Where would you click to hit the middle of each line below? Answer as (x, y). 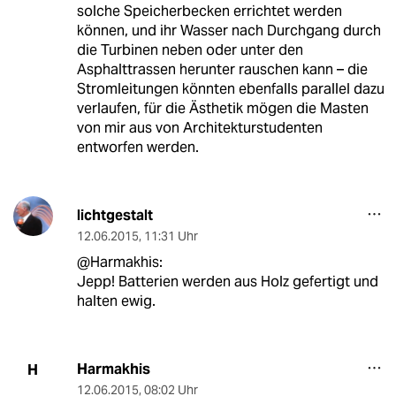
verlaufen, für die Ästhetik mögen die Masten (222, 109)
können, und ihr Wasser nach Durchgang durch (228, 31)
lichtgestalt (114, 216)
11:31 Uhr (171, 236)
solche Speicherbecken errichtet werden (209, 11)
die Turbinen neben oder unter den (190, 50)
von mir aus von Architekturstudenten (199, 128)
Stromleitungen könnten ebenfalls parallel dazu (230, 89)
